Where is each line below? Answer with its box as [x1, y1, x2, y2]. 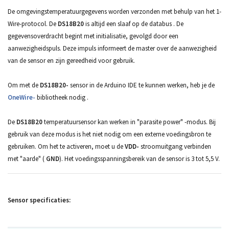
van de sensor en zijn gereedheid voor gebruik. [8, 56, 135, 65]
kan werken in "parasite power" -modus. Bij [98, 117, 216, 126]
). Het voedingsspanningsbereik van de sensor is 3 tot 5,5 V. [59, 154, 220, 163]
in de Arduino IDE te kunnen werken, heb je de [89, 80, 215, 89]
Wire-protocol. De [8, 19, 58, 28]
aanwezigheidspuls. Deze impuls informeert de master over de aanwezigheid [8, 43, 217, 53]
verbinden [184, 142, 211, 151]
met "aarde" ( [8, 154, 46, 163]
